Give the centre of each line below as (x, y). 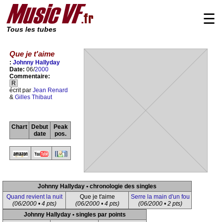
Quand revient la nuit (34, 197)
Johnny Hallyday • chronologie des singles (97, 186)
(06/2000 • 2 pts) (160, 204)
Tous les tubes (31, 29)
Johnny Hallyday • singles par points (75, 215)
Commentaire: (30, 77)
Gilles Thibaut (33, 97)
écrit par (21, 90)
